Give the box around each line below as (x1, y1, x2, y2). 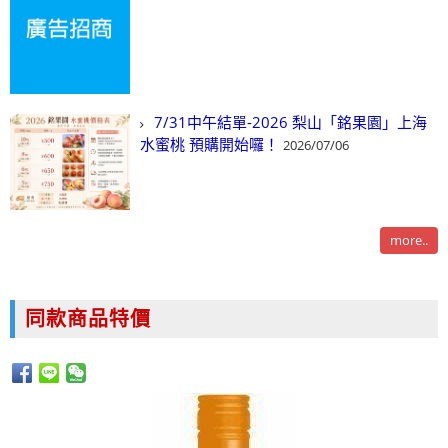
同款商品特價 (25, 307, 151, 332)
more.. (390, 231, 428, 250)
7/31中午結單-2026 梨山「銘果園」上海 (154, 112, 427, 133)
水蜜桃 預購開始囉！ (140, 134, 279, 155)
